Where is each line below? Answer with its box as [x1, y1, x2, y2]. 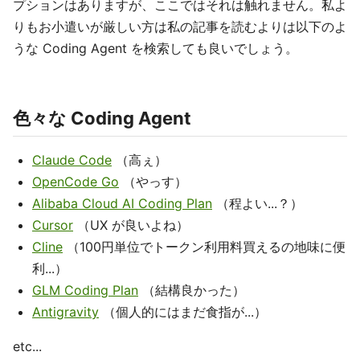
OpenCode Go [32, 174, 119, 190]
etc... [13, 338, 42, 355]
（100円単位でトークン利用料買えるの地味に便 [63, 239, 346, 256]
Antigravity [32, 304, 99, 321]
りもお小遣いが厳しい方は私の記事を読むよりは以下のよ [13, 18, 347, 35]
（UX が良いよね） [73, 217, 189, 234]
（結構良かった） [138, 282, 245, 299]
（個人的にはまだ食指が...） [99, 304, 267, 321]
